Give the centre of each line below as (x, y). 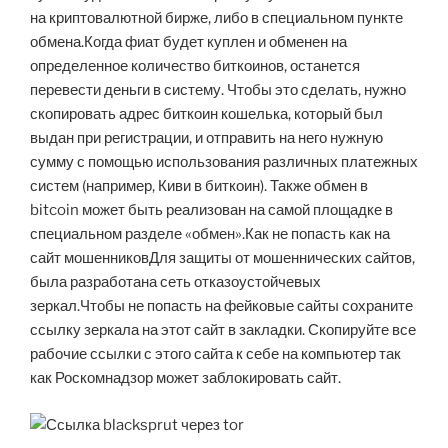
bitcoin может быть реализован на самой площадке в (211, 210)
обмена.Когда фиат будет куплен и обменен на (188, 42)
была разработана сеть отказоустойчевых (175, 282)
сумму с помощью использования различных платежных (224, 162)
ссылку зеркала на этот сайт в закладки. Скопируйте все (223, 330)
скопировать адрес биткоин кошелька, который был (206, 114)
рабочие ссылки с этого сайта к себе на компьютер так (215, 354)
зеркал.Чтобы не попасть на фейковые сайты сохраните (221, 306)
